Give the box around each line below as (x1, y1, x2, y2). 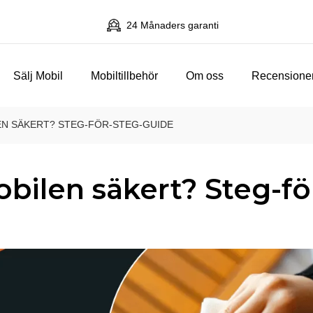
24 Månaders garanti (123, 20, 219, 31)
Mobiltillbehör (91, 68, 159, 82)
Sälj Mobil (13, 68, 64, 82)
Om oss (186, 68, 224, 82)
